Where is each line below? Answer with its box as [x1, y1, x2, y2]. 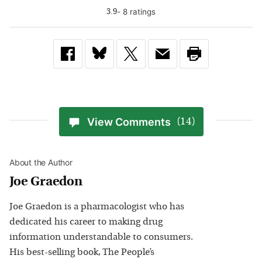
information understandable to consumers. [9, 233, 193, 243]
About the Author [9, 157, 73, 168]
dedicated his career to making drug [9, 218, 163, 227]
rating [127, 7, 151, 17]
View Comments [87, 115, 171, 128]
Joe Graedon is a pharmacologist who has [9, 202, 184, 212]
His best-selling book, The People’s [9, 248, 154, 258]
